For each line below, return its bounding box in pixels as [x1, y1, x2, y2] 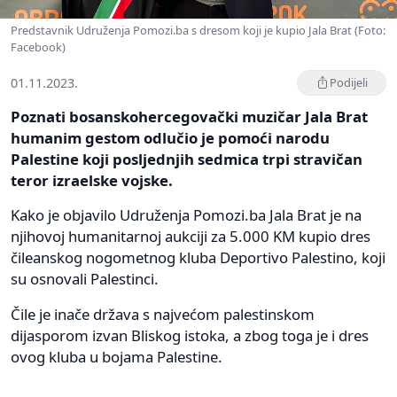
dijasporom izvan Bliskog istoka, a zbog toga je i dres [11, 324, 369, 346]
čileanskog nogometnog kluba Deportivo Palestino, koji [11, 246, 385, 268]
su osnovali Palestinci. [11, 268, 159, 289]
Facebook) [11, 38, 66, 55]
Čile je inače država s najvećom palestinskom [11, 303, 315, 324]
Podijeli [330, 74, 368, 90]
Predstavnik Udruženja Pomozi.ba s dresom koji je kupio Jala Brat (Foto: [11, 21, 385, 38]
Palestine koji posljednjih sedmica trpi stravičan [11, 148, 362, 169]
